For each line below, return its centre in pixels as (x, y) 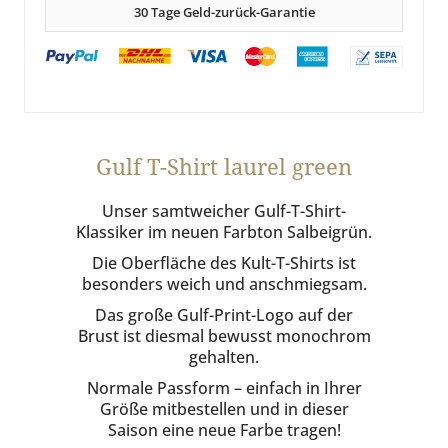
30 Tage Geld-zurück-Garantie (224, 12)
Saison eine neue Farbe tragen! (224, 429)
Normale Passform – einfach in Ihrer (224, 387)
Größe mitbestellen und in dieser (224, 408)
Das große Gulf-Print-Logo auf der (224, 314)
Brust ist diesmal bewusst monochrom (224, 335)
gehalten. (224, 356)
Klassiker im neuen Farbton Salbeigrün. (224, 231)
